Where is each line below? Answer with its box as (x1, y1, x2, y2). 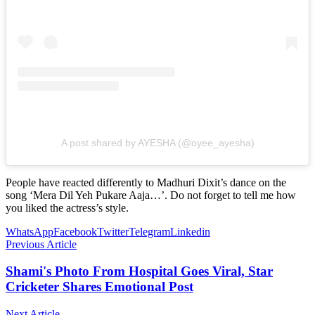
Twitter (97, 225, 129, 238)
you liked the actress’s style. (6, 201, 129, 214)
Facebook (53, 225, 97, 238)
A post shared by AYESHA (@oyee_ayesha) (60, 136, 255, 148)
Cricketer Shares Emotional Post (6, 279, 193, 295)
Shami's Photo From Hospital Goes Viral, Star (6, 264, 273, 279)
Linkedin (170, 225, 210, 238)
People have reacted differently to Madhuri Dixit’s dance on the (6, 176, 286, 188)
